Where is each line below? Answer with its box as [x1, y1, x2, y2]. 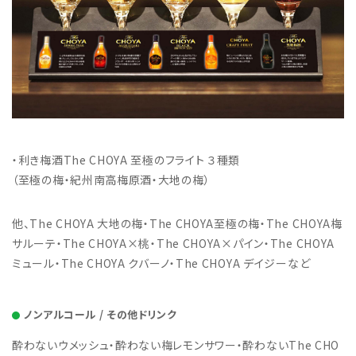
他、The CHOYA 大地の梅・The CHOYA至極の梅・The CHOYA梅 [12, 215, 342, 232]
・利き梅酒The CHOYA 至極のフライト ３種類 [12, 152, 241, 168]
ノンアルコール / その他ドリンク [24, 307, 177, 323]
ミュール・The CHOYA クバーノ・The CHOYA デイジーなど [12, 255, 311, 272]
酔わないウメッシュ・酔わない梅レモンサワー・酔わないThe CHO [12, 337, 340, 354]
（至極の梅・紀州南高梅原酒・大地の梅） [12, 172, 211, 188]
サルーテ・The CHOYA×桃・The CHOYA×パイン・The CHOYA [12, 235, 335, 252]
